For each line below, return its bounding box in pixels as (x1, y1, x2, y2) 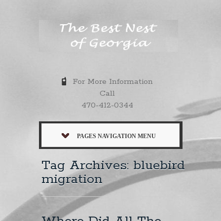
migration (41, 170, 103, 188)
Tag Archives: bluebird (41, 156, 185, 174)
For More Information (68, 76, 153, 87)
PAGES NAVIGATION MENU (77, 132, 156, 140)
